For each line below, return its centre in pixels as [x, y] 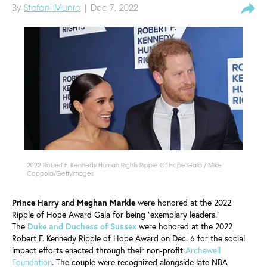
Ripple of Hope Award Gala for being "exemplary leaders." [116, 214]
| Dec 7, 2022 [109, 9]
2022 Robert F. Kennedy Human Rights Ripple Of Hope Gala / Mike [124, 166]
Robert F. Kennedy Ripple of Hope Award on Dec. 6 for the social [128, 238]
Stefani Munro [52, 9]
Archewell [203, 250]
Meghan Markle [106, 202]
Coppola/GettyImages [60, 174]
